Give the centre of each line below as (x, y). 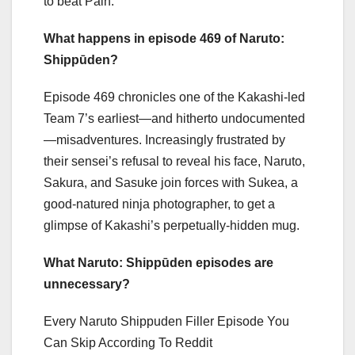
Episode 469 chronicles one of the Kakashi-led (174, 97)
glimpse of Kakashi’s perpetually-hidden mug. (172, 225)
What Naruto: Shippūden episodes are (158, 262)
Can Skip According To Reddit (128, 342)
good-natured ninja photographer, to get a (159, 204)
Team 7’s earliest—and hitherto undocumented (174, 118)
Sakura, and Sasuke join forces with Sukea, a (171, 182)
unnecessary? (87, 284)
